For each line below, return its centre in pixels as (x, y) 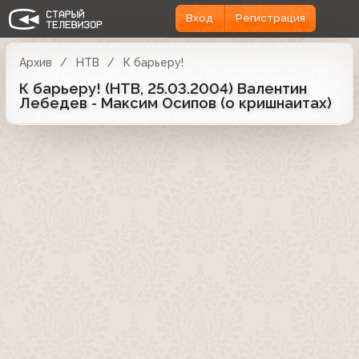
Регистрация (270, 18)
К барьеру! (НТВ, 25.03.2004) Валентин (163, 88)
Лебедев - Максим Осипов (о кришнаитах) (175, 103)
